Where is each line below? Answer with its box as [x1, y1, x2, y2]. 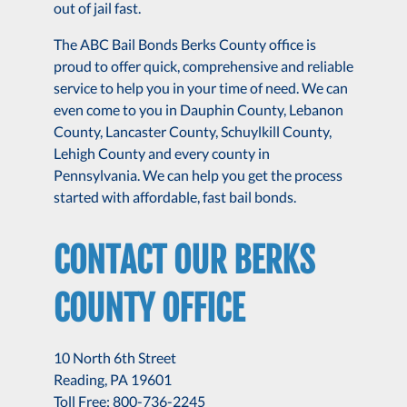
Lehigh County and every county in [53, 144, 270, 162]
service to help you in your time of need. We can [53, 78, 348, 96]
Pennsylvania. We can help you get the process [53, 165, 342, 184]
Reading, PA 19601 [53, 371, 172, 389]
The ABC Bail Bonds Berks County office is [53, 35, 316, 53]
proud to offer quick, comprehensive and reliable [53, 56, 353, 74]
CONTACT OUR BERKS [53, 238, 315, 283]
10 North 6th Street [53, 349, 176, 367]
